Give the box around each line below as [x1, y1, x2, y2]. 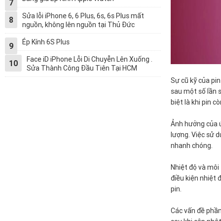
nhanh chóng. [171, 141, 213, 150]
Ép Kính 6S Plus [22, 37, 70, 46]
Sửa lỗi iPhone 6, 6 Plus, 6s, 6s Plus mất [22, 11, 144, 20]
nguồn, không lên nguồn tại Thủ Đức [22, 20, 135, 29]
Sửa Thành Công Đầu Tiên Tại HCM [27, 64, 137, 73]
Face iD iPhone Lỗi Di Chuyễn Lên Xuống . [27, 55, 152, 64]
